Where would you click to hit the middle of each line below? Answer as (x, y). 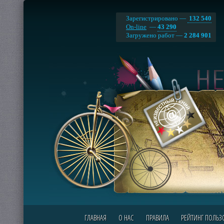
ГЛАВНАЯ (95, 217)
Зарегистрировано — (157, 18)
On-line (136, 27)
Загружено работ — (155, 35)
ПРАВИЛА (157, 217)
